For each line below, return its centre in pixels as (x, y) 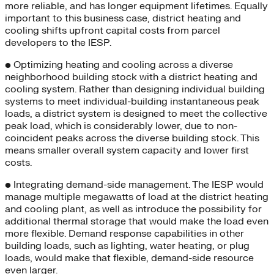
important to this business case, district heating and (123, 18)
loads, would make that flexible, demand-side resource (129, 258)
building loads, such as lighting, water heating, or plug (127, 246)
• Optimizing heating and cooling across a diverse (119, 65)
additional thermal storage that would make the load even (137, 221)
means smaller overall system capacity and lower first (127, 150)
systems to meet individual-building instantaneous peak (132, 101)
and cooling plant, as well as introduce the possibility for (133, 209)
